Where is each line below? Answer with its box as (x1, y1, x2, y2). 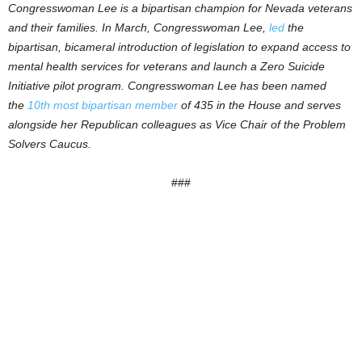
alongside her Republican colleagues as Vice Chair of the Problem (8, 118, 346, 131)
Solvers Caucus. (8, 137, 95, 150)
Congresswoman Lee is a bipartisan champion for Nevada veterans (8, 2, 352, 15)
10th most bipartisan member (24, 99, 178, 112)
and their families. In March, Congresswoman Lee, (8, 21, 266, 34)
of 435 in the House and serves (178, 99, 341, 112)
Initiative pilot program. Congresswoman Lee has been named (8, 79, 326, 92)
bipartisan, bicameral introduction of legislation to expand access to (8, 40, 351, 53)
